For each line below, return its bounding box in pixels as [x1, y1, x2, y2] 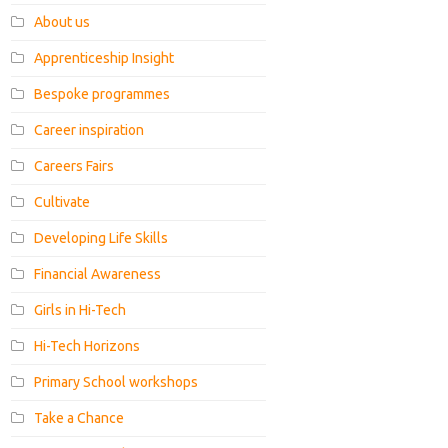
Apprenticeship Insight [34, 49, 175, 66]
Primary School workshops [34, 373, 199, 390]
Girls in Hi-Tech [34, 301, 127, 318]
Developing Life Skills [34, 229, 169, 246]
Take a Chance [34, 409, 125, 426]
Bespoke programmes [34, 85, 171, 102]
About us [34, 13, 91, 30]
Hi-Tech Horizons [34, 337, 141, 354]
